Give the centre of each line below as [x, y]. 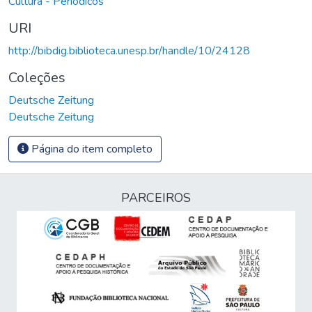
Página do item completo [91, 149]
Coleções [37, 77]
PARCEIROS [156, 198]
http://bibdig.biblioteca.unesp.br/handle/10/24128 [129, 50]
